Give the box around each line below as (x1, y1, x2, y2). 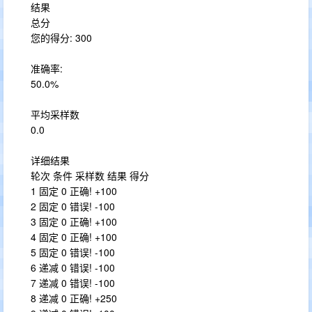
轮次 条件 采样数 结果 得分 (31, 169, 149, 182)
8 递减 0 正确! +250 (31, 291, 117, 305)
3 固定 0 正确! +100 (31, 214, 117, 228)
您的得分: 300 (31, 31, 92, 45)
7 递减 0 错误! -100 (31, 276, 115, 290)
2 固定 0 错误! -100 (31, 199, 115, 213)
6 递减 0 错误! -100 (31, 260, 115, 274)
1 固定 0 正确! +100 (31, 184, 117, 198)
